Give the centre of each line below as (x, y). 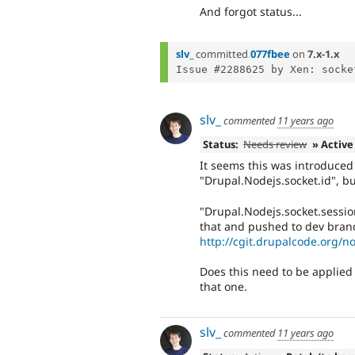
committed (222, 54)
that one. (223, 287)
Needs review (275, 144)
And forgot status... (251, 12)
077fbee (270, 54)
